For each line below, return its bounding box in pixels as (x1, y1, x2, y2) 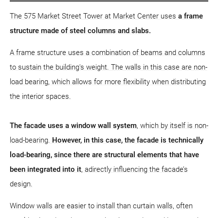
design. (10, 179, 33, 188)
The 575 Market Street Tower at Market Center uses (10, 11, 178, 20)
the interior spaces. (10, 91, 71, 101)
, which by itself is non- (137, 121, 208, 130)
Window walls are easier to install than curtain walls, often (10, 201, 193, 210)
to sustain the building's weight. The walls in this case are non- (10, 62, 207, 72)
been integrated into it (10, 164, 81, 174)
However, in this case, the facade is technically (52, 135, 203, 145)
